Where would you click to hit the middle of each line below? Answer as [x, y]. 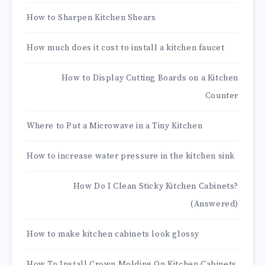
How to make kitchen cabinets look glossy [113, 235]
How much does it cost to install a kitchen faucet [126, 48]
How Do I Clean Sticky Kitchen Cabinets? [156, 187]
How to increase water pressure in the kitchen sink [131, 156]
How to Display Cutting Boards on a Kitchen [150, 78]
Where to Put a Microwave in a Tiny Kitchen [115, 126]
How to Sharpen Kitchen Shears [91, 18]
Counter [222, 96]
